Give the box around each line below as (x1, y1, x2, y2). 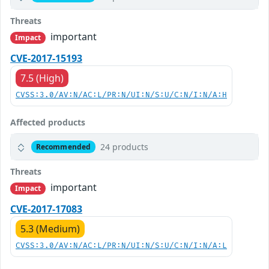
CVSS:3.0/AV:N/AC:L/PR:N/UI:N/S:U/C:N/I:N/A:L (16, 241, 227, 251)
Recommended (35, 141, 91, 152)
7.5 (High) (20, 71, 64, 85)
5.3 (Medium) (20, 222, 80, 236)
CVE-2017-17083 (10, 202, 82, 216)
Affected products (10, 116, 85, 128)
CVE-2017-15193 (10, 52, 82, 65)
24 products (100, 141, 148, 153)
